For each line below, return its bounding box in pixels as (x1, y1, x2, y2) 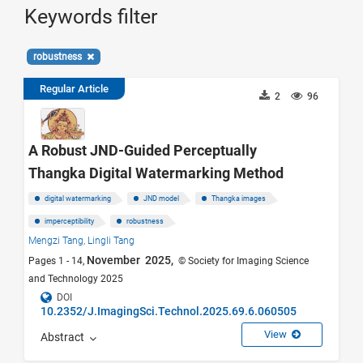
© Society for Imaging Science (176, 254, 309, 267)
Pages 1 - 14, (28, 254, 87, 267)
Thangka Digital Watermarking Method (28, 164, 284, 181)
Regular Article (40, 82, 109, 95)
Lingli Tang (88, 234, 135, 246)
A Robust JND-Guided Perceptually (28, 141, 257, 159)
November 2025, (87, 253, 176, 267)
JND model (143, 194, 179, 203)
